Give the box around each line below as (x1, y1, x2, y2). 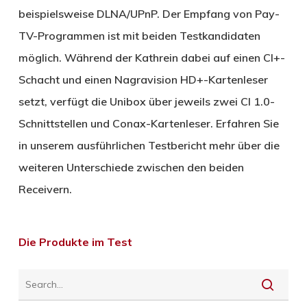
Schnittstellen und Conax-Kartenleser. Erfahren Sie (18, 116, 279, 130)
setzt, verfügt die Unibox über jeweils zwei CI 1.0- (18, 94, 275, 108)
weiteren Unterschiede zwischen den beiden (18, 160, 244, 174)
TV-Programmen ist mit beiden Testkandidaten (18, 28, 260, 42)
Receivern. (18, 182, 72, 196)
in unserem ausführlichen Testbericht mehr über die (18, 138, 280, 152)
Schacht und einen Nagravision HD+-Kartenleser (18, 72, 268, 86)
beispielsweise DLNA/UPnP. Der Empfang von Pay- (18, 6, 280, 21)
